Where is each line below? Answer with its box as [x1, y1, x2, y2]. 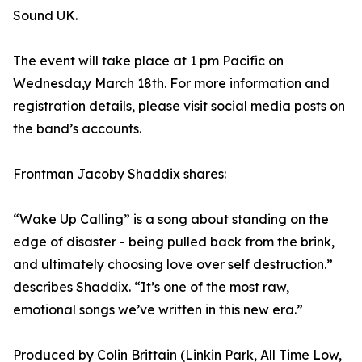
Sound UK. [13, 7, 78, 24]
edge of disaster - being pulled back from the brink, [13, 234, 335, 250]
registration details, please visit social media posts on [13, 98, 345, 115]
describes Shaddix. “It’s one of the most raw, [13, 279, 289, 296]
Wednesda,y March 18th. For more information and [13, 75, 330, 92]
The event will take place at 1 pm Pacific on [13, 53, 284, 69]
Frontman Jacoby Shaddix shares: [13, 166, 226, 183]
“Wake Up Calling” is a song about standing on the [13, 211, 329, 228]
